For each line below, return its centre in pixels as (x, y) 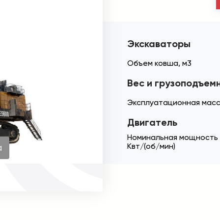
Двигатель (152, 122)
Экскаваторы (159, 44)
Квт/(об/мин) (151, 146)
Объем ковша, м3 (159, 63)
